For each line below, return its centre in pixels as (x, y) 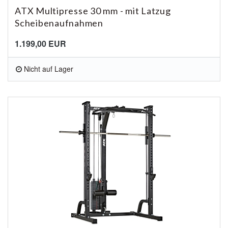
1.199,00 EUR (40, 44)
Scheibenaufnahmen (59, 23)
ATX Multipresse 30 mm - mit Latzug (93, 11)
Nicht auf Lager (49, 69)
